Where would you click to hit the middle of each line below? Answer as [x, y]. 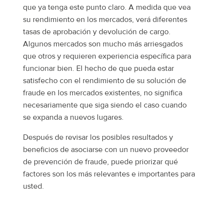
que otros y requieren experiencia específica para [107, 56]
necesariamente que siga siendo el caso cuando [105, 105]
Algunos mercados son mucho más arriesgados [103, 44]
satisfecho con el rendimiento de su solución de [105, 81]
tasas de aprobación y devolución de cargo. [97, 32]
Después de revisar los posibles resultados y [98, 138]
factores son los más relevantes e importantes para [109, 174]
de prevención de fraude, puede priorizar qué [100, 162]
